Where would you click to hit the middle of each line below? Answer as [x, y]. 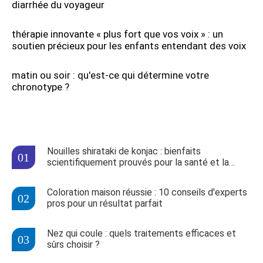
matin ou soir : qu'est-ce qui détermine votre [110, 75]
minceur [63, 173]
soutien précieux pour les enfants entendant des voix [129, 46]
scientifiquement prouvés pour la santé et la [138, 162]
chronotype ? [41, 87]
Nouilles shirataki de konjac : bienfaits [124, 151]
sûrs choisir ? [73, 245]
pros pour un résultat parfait [105, 203]
